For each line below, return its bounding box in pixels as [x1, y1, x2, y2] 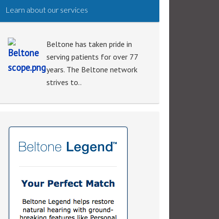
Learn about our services [5, 5, 88, 14]
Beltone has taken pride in [46, 39, 132, 49]
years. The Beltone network [46, 65, 137, 74]
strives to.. [46, 77, 82, 87]
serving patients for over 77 [46, 52, 138, 62]
